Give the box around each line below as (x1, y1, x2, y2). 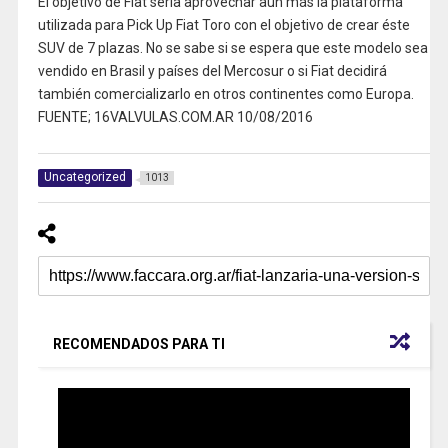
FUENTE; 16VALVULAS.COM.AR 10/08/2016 (37, 109, 313, 125)
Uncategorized (43, 170, 126, 185)
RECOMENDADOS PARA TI (52, 336, 225, 353)
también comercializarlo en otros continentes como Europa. (37, 86, 414, 102)
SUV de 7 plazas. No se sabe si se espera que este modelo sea (37, 40, 428, 56)
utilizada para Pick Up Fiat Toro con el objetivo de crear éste (37, 17, 410, 33)
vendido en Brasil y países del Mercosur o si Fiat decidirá (37, 63, 387, 79)
